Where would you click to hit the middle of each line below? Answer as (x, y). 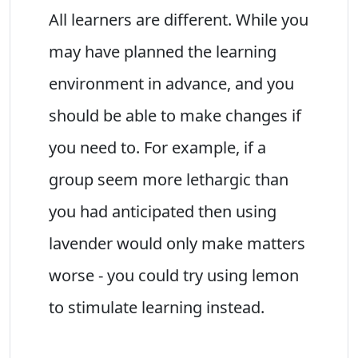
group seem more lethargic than (169, 179)
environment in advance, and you (171, 83)
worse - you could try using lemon (174, 275)
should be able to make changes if (175, 115)
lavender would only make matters (177, 243)
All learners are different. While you (179, 19)
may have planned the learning (163, 51)
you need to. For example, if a (157, 147)
